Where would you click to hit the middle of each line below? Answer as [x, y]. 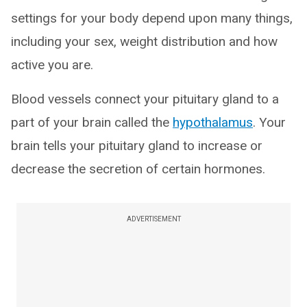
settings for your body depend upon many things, [152, 18]
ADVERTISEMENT [153, 219]
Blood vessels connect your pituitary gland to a [145, 99]
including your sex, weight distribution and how [144, 41]
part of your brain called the [92, 122]
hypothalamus [213, 122]
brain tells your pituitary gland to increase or [137, 146]
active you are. [52, 65]
